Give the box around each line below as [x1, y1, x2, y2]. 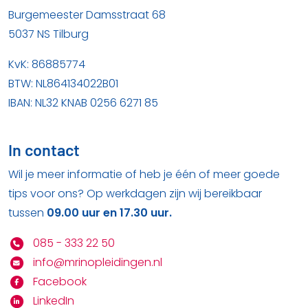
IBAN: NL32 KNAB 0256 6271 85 [8, 95, 158, 111]
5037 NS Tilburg [8, 26, 89, 43]
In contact [8, 140, 80, 160]
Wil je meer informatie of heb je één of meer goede [8, 166, 280, 183]
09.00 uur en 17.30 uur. [47, 205, 172, 221]
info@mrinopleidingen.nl [30, 254, 162, 271]
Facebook [30, 274, 87, 290]
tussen [8, 205, 47, 221]
